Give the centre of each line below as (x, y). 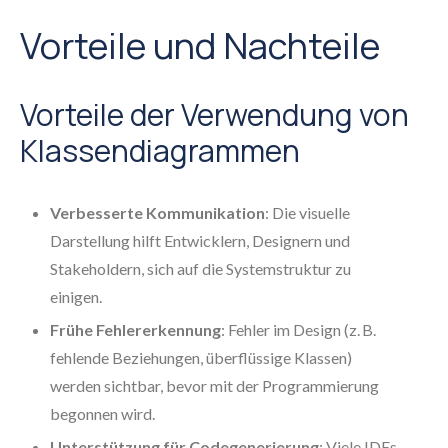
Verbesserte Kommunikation (157, 212)
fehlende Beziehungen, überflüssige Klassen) (201, 357)
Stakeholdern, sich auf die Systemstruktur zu (200, 268)
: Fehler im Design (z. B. (298, 329)
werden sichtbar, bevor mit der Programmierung (214, 385)
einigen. (76, 296)
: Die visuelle (307, 212)
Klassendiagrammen (160, 150)
